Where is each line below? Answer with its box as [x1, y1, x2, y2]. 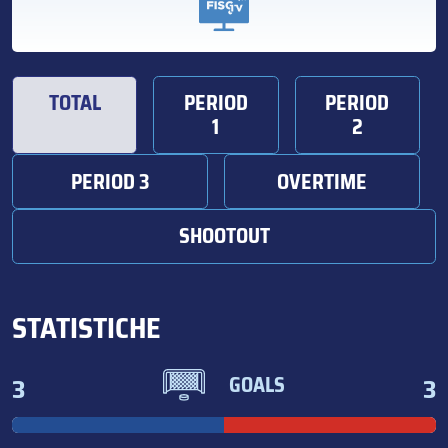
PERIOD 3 [70, 165, 150, 198]
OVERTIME [277, 165, 367, 198]
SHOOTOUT [178, 220, 270, 253]
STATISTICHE [12, 305, 161, 350]
